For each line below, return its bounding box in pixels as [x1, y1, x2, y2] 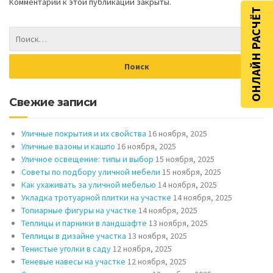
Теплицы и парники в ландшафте [21, 218, 147, 229]
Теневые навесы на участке [21, 256, 126, 268]
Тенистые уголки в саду [21, 243, 111, 255]
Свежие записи [9, 96, 97, 110]
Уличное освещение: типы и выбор [21, 154, 154, 165]
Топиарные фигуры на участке [21, 205, 136, 216]
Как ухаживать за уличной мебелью [21, 179, 156, 191]
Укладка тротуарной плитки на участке [21, 192, 171, 204]
